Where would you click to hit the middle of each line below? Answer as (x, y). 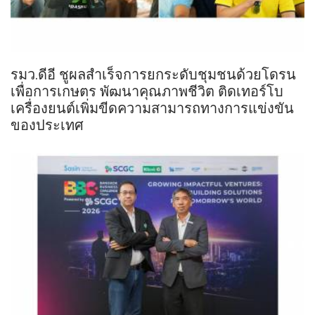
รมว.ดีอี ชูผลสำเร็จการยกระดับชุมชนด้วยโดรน (153, 74)
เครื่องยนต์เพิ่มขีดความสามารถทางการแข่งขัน (152, 108)
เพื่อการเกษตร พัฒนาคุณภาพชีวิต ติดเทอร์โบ (147, 91)
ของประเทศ (47, 124)
